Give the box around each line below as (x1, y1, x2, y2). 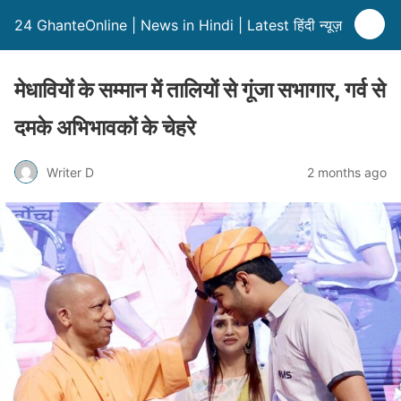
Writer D (47, 164, 94, 180)
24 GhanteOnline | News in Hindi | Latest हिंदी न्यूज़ (14, 16, 342, 34)
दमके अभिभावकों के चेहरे (14, 115, 195, 141)
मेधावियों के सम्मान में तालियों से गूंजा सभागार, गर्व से (14, 77, 386, 103)
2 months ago (307, 164, 387, 180)
